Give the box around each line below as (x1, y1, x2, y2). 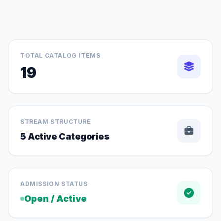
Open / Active (24, 193, 87, 204)
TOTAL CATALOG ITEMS (20, 52, 101, 59)
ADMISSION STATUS (20, 180, 88, 187)
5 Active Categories (20, 131, 110, 142)
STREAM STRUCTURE (20, 118, 91, 125)
